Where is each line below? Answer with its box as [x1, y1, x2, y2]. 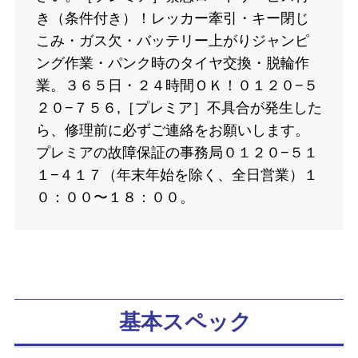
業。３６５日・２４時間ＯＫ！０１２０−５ [35, 78, 318, 94]
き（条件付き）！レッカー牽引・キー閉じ [35, 10, 309, 27]
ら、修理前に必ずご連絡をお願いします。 [35, 122, 309, 139]
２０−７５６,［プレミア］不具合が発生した [35, 100, 322, 117]
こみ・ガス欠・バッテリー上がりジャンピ [35, 33, 309, 50]
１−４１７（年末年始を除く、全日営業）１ [35, 167, 318, 184]
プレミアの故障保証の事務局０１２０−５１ [35, 145, 318, 161]
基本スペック [118, 310, 252, 335]
